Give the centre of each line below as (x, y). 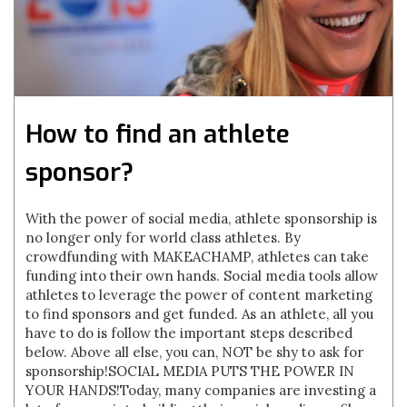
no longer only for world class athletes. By (164, 238)
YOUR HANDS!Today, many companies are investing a (201, 390)
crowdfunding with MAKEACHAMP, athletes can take (198, 257)
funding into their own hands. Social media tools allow (202, 276)
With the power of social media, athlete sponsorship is (202, 218)
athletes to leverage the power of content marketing (199, 295)
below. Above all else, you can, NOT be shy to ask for (195, 352)
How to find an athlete (158, 134)
